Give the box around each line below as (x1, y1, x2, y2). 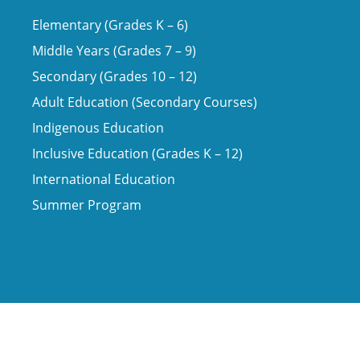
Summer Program (32, 196, 141, 215)
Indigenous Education (32, 119, 164, 137)
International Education (32, 170, 175, 189)
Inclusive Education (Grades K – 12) (32, 145, 243, 163)
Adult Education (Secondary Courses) (32, 93, 257, 112)
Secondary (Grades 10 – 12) (32, 67, 197, 86)
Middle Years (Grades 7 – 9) (32, 42, 196, 60)
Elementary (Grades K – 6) (32, 16, 188, 35)
